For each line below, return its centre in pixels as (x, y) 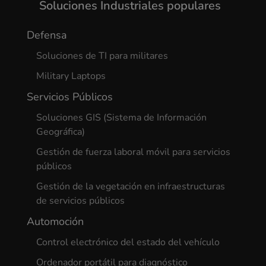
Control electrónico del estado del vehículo (128, 243)
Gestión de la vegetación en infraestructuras (130, 187)
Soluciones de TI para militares (102, 56)
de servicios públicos (80, 201)
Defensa (47, 35)
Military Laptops (71, 76)
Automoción (55, 222)
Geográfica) (60, 132)
